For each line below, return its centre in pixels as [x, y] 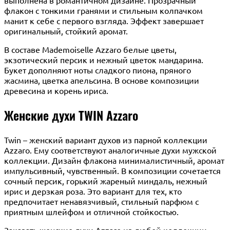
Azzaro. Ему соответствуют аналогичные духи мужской [110, 150]
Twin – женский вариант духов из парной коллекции [106, 139]
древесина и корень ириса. [56, 90]
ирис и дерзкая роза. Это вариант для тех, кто [93, 191]
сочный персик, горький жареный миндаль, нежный [106, 180]
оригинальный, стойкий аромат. [66, 31]
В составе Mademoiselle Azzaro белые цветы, [90, 49]
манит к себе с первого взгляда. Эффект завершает [104, 20]
